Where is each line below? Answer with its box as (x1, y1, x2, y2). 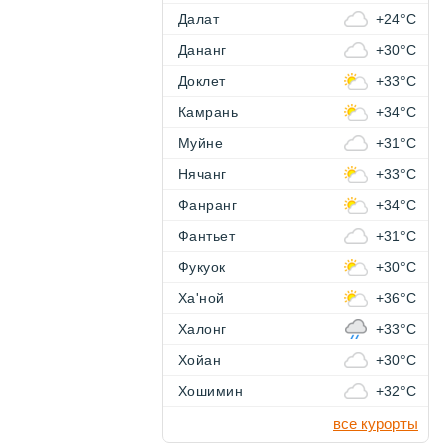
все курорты (333, 415, 418, 433)
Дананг (178, 42, 227, 59)
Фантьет (178, 228, 236, 245)
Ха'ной (178, 290, 225, 307)
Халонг (178, 321, 227, 338)
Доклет (178, 73, 226, 90)
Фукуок (178, 259, 226, 276)
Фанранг (178, 197, 238, 214)
